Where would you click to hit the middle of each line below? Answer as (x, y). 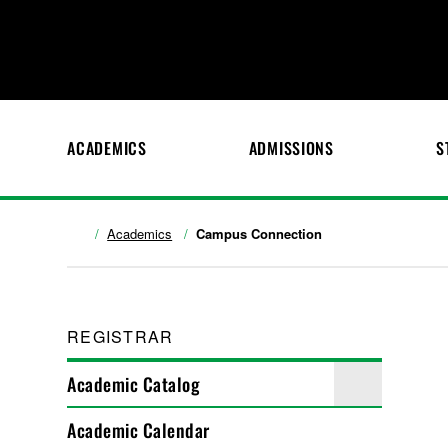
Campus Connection (259, 233)
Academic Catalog (134, 384)
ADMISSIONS (291, 148)
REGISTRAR (120, 336)
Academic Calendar (138, 430)
